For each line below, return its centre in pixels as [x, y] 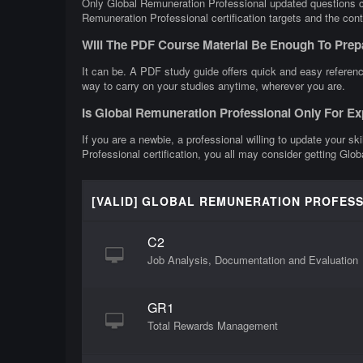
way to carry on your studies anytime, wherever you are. [213, 85]
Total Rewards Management [212, 326]
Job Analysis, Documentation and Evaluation [252, 260]
